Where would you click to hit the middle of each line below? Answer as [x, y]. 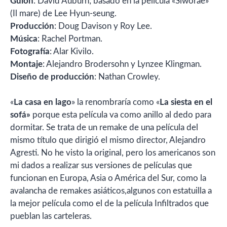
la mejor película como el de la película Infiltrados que [109, 203]
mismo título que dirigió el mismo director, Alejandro [108, 140]
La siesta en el [186, 102]
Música [24, 39]
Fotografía [30, 51]
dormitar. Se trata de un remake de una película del [104, 127]
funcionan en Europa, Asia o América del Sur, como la [108, 178]
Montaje [26, 64]
